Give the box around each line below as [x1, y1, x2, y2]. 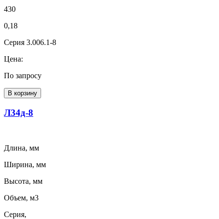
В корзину [8, 89, 37, 97]
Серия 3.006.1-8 [4, 38, 56, 46]
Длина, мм [4, 144, 39, 153]
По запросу [4, 71, 42, 80]
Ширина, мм [4, 160, 46, 169]
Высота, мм [4, 177, 43, 186]
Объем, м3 [4, 194, 39, 202]
